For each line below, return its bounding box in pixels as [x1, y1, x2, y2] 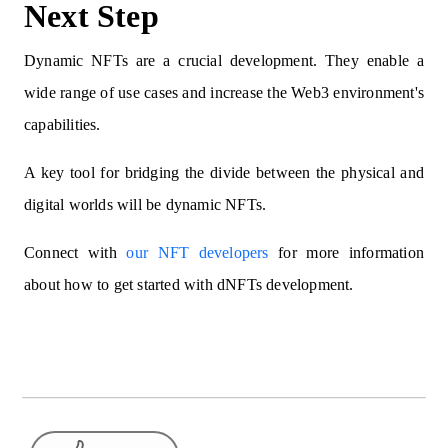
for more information [268, 244, 424, 262]
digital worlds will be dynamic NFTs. [24, 196, 267, 214]
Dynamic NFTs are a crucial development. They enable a [24, 52, 424, 70]
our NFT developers [126, 244, 269, 262]
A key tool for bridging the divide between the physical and [24, 164, 424, 182]
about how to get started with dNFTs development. [24, 276, 358, 294]
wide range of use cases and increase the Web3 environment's [24, 84, 424, 102]
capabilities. [24, 116, 101, 134]
